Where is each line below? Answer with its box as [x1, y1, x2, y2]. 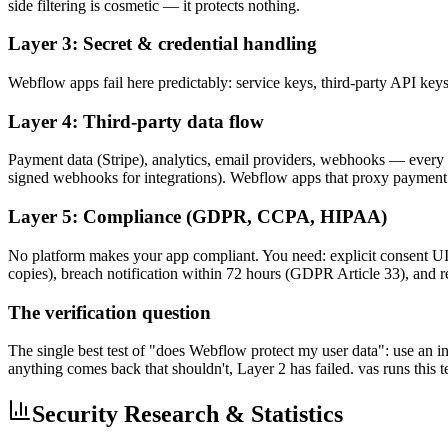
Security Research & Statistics [32, 401, 343, 428]
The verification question [8, 301, 211, 323]
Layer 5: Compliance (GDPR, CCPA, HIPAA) [8, 206, 387, 228]
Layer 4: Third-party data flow [8, 110, 264, 132]
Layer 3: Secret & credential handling [8, 33, 317, 55]
